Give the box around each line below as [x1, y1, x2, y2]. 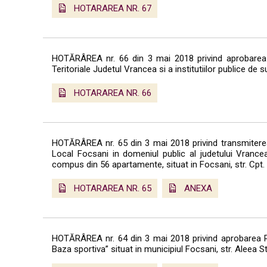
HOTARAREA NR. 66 [74, 87, 151, 98]
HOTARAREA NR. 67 [74, 2, 151, 14]
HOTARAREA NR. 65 [74, 182, 151, 194]
